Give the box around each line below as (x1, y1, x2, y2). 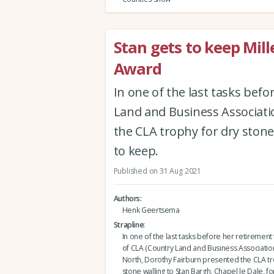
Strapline (113, 219, 144, 230)
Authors (113, 193, 141, 204)
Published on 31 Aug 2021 (113, 165, 201, 176)
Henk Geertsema (122, 204, 180, 215)
